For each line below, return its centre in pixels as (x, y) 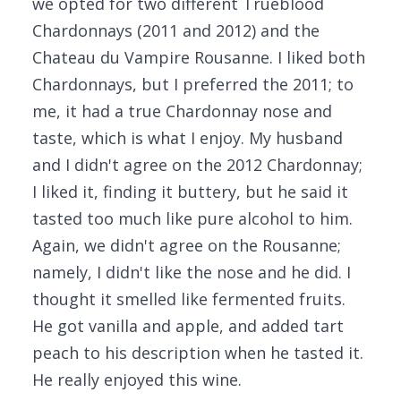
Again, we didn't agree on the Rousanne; (187, 245)
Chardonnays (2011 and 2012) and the (176, 30)
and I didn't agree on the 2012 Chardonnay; (197, 165)
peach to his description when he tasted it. (198, 353)
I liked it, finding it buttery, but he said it (190, 192)
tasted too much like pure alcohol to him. (192, 218)
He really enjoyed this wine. (137, 380)
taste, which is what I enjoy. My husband (188, 138)
